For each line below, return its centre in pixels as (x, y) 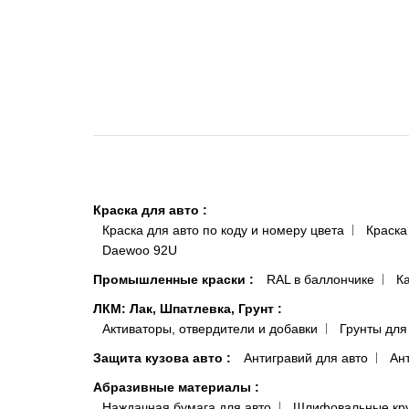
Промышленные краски (171, 280)
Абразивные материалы (174, 388)
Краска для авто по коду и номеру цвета (223, 231)
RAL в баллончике (320, 280)
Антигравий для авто (306, 358)
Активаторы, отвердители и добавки (210, 329)
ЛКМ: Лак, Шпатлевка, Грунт (185, 309)
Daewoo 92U (140, 251)
